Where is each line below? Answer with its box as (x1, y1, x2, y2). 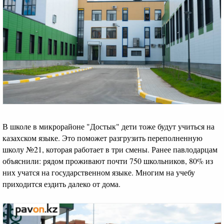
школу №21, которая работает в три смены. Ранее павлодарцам (2, 143, 217, 154)
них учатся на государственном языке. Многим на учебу (2, 166, 195, 177)
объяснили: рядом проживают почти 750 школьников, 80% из (2, 155, 213, 166)
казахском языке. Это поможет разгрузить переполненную (2, 132, 202, 143)
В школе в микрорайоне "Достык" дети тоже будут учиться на (2, 120, 214, 131)
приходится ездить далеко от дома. (2, 178, 120, 189)
